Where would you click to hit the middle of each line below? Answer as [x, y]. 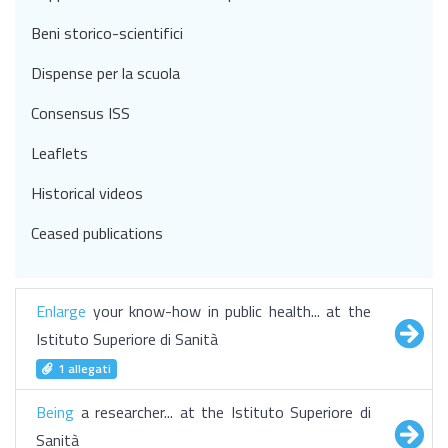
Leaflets [59, 153]
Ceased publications [97, 233]
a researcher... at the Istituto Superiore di [222, 412]
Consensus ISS [80, 113]
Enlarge [61, 311]
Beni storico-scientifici [107, 33]
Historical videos [87, 193]
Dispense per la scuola [105, 73]
